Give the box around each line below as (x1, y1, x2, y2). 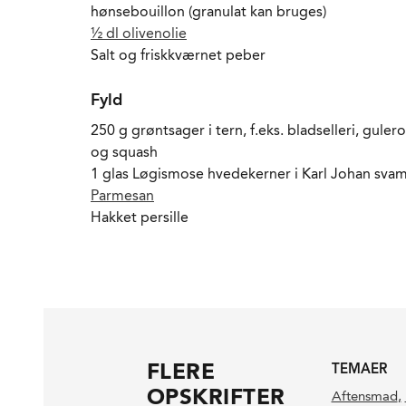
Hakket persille (91, 208, 188, 227)
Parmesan (91, 187, 154, 205)
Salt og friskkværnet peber (91, 46, 266, 64)
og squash (91, 143, 158, 161)
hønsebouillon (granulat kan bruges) (91, 3, 326, 21)
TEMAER (332, 361, 387, 378)
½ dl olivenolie (91, 24, 187, 43)
